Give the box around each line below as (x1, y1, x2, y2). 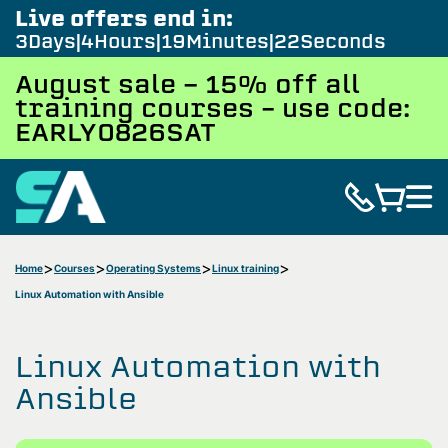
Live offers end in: (15, 3, 233, 33)
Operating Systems (106, 261, 201, 274)
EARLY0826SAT (15, 116, 216, 148)
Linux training (212, 261, 279, 274)
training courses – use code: (15, 92, 410, 124)
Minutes (186, 29, 269, 54)
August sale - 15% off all (15, 68, 360, 100)
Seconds (298, 29, 384, 54)
